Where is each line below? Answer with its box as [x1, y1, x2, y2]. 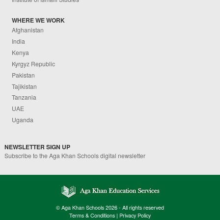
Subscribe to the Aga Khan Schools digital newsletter [4, 151, 146, 160]
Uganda [12, 115, 34, 124]
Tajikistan [12, 82, 37, 90]
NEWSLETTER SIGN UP [4, 142, 71, 151]
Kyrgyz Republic [12, 59, 55, 68]
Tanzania [12, 93, 37, 102]
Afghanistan [12, 26, 44, 34]
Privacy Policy [119, 211, 151, 219]
